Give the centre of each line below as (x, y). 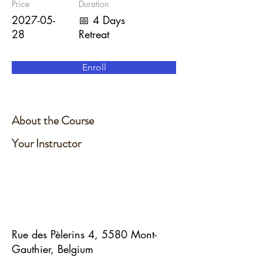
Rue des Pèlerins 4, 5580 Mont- (84, 234)
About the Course (53, 121)
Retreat (94, 34)
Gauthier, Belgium (53, 249)
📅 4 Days (102, 20)
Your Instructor (46, 144)
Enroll (94, 67)
